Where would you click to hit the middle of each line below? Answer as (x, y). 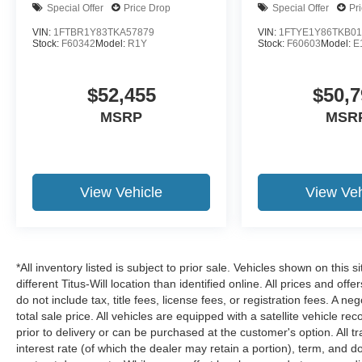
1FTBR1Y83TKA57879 (104, 33)
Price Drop (147, 8)
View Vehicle (122, 193)
